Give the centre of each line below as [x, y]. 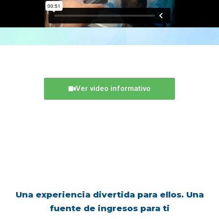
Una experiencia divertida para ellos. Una [109, 195]
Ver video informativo [113, 89]
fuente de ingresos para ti [109, 208]
